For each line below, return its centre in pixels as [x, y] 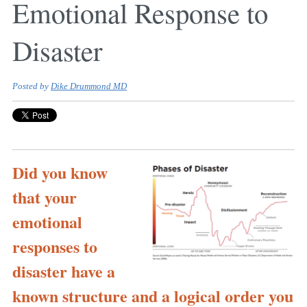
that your [45, 197]
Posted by [32, 87]
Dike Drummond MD [89, 87]
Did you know [60, 173]
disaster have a [64, 271]
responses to [55, 247]
